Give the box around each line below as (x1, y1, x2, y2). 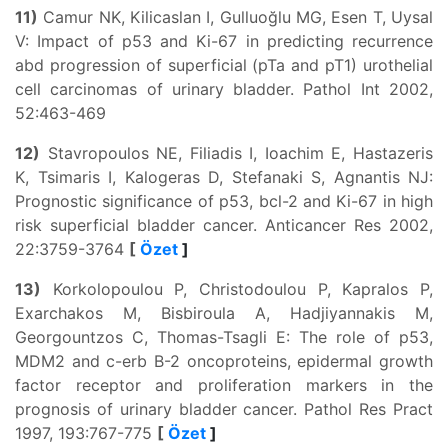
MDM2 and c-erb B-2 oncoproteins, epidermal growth (15, 351, 433, 371)
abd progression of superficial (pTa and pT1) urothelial (15, 55, 433, 75)
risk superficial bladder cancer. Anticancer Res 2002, (15, 215, 433, 235)
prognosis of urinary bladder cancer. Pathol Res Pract (15, 399, 433, 419)
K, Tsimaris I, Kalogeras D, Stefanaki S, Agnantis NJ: (15, 167, 433, 187)
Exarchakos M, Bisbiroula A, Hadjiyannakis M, (15, 303, 433, 323)
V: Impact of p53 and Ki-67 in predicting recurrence (15, 31, 433, 51)
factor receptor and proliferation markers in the (15, 375, 433, 395)
